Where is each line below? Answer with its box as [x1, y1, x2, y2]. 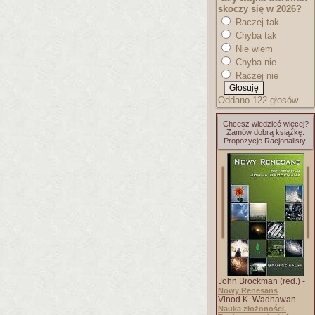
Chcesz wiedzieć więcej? [222, 120, 309, 128]
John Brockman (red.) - [218, 276, 305, 286]
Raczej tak [233, 17, 279, 27]
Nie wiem [233, 44, 273, 54]
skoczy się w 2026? [218, 4, 302, 14]
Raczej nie [233, 70, 278, 81]
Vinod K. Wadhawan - [218, 295, 301, 304]
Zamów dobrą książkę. [226, 128, 304, 136]
